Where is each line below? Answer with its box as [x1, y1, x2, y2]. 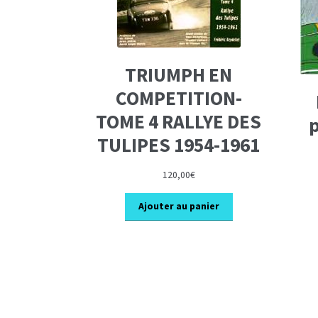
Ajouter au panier [138, 200, 219, 213]
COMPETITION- [115, 86, 242, 111]
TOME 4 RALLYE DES [96, 109, 262, 134]
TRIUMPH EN [125, 62, 233, 87]
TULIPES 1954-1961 [97, 133, 261, 158]
